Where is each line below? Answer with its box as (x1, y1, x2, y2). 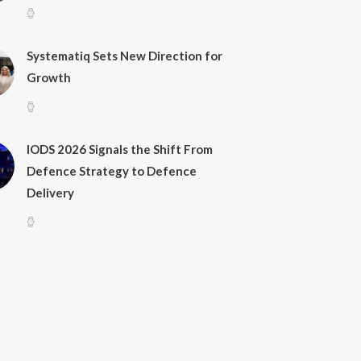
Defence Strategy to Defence (26, 164, 197, 179)
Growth (26, 70, 71, 85)
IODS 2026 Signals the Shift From (26, 142, 213, 157)
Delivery (26, 185, 74, 201)
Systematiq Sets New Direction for (26, 48, 222, 64)
